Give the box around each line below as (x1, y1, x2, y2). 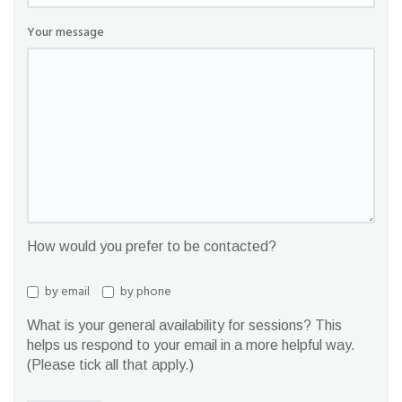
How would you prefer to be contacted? (27, 238, 276, 254)
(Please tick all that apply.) (27, 356, 194, 372)
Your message (27, 22, 104, 43)
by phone (120, 281, 171, 302)
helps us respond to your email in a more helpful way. (27, 336, 355, 353)
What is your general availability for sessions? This (27, 317, 342, 333)
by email (45, 281, 90, 302)
